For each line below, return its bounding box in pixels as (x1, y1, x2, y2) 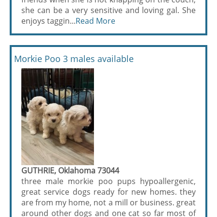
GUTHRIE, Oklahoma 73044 (21, 165, 119, 176)
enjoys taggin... (21, 15, 76, 26)
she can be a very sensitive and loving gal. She (21, 4, 196, 15)
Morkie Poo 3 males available (14, 52, 134, 64)
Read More (76, 15, 115, 26)
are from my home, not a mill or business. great (21, 197, 196, 208)
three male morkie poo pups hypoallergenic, (21, 175, 196, 186)
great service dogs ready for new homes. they (21, 186, 196, 197)
